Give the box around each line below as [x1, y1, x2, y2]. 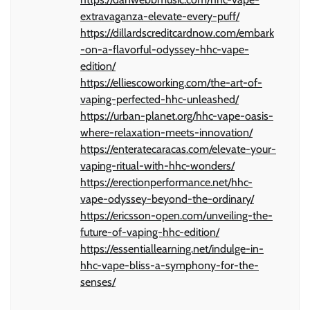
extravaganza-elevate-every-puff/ [80, 9, 239, 23]
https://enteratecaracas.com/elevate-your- [80, 142, 276, 156]
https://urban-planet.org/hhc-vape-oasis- [80, 109, 273, 122]
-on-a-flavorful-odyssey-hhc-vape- [80, 42, 249, 56]
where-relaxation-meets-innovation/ [80, 125, 253, 139]
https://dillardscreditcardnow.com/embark [80, 26, 274, 39]
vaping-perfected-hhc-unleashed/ [80, 92, 239, 106]
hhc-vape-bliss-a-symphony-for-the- [80, 258, 259, 272]
